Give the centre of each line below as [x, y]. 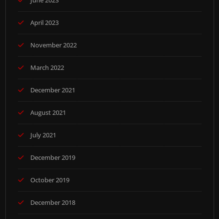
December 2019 [53, 158]
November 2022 [53, 45]
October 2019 [50, 180]
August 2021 [48, 113]
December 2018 [53, 203]
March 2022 [47, 68]
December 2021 [53, 90]
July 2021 [43, 135]
